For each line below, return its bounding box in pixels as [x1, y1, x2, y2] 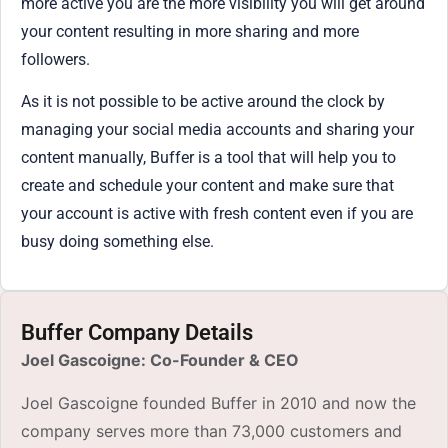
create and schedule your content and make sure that [21, 175, 394, 195]
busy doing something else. [21, 231, 214, 251]
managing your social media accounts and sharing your [21, 119, 414, 139]
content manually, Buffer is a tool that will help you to [21, 147, 396, 167]
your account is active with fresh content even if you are [21, 203, 413, 223]
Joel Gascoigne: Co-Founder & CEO [21, 350, 299, 371]
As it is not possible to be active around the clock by [21, 91, 385, 111]
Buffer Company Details [21, 320, 253, 346]
